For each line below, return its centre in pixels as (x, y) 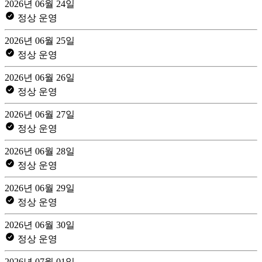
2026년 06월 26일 (40, 77)
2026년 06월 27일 (40, 114)
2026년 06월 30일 (40, 225)
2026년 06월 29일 (40, 188)
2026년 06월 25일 (40, 40)
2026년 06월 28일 (40, 151)
